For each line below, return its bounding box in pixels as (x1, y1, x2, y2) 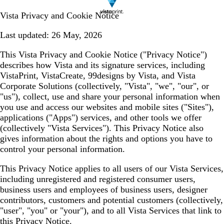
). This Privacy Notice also (106, 123, 203, 133)
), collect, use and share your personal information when (15, 91, 220, 101)
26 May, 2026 (49, 30, 102, 40)
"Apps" (49, 112, 75, 122)
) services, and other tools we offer (75, 112, 201, 122)
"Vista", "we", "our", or (124, 81, 209, 91)
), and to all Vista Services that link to (83, 205, 221, 215)
